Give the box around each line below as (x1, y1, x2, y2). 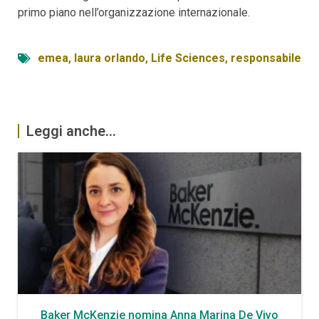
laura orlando (74, 51, 145, 65)
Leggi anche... (26, 122, 116, 140)
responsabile (231, 51, 301, 65)
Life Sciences (151, 51, 225, 65)
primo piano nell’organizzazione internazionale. (18, 5, 250, 19)
